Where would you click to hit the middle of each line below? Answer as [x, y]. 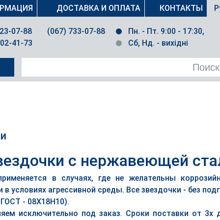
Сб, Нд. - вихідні [158, 43]
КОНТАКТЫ [181, 8]
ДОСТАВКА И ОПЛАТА [98, 8]
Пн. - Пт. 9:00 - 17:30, [166, 31]
